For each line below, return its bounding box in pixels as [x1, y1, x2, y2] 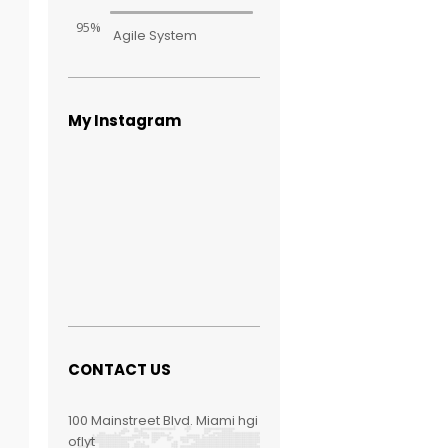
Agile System [113, 26, 198, 45]
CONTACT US [68, 359, 172, 381]
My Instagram [68, 110, 182, 131]
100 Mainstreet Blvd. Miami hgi [68, 411, 259, 431]
